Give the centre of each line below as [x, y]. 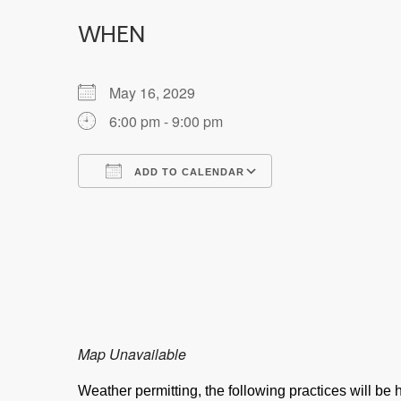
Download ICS [156, 203]
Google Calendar [344, 203]
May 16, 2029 [159, 92]
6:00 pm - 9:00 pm [166, 121]
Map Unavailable [132, 354]
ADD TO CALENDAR [188, 171]
